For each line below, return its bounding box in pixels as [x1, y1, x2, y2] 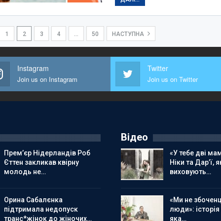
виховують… [169, 168, 211, 176]
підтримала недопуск [3, 205, 78, 213]
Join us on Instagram [17, 74, 78, 84]
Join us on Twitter [147, 74, 198, 84]
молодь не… [3, 168, 46, 176]
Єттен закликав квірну [3, 158, 79, 166]
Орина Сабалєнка [3, 195, 63, 204]
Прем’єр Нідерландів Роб [3, 149, 90, 157]
